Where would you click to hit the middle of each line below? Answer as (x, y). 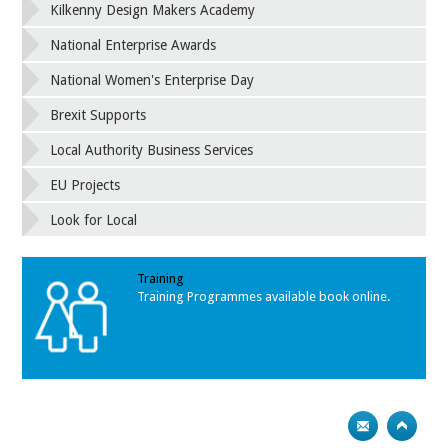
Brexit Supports (98, 114)
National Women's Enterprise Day (152, 79)
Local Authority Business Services (152, 149)
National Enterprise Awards (133, 44)
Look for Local (94, 219)
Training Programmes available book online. (263, 297)
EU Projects (85, 184)
